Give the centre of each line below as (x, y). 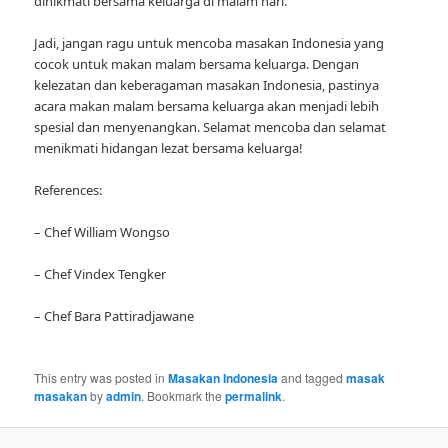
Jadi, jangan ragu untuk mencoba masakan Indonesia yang (209, 42)
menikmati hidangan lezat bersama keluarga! (169, 147)
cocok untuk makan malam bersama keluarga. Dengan (197, 63)
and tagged (312, 378)
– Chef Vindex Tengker (100, 274)
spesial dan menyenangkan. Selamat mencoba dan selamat (210, 126)
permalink (254, 396)
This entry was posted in (101, 378)
